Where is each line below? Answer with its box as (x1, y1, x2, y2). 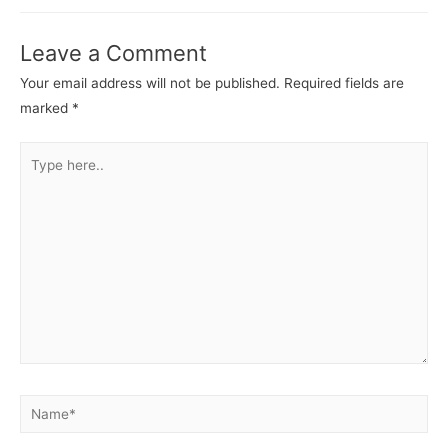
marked (20, 100, 72, 117)
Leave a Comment (20, 40, 207, 67)
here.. (19, 169, 56, 186)
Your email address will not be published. (20, 75, 280, 92)
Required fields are (284, 75, 404, 92)
